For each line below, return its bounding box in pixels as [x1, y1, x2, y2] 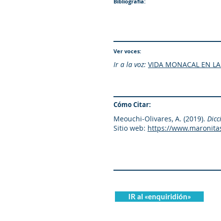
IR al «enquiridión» [128, 192, 191, 201]
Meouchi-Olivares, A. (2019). [113, 114, 207, 123]
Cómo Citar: [113, 100, 151, 109]
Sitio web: [113, 123, 146, 133]
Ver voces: [113, 47, 141, 55]
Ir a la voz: [113, 60, 146, 69]
